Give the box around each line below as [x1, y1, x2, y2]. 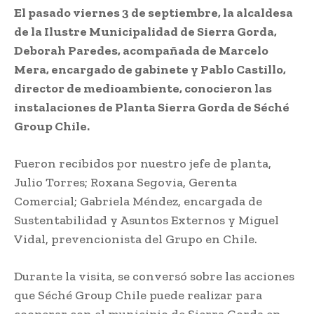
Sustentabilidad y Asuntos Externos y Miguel [14, 212, 279, 228]
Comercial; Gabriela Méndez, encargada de [14, 193, 262, 209]
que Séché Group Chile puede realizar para [14, 287, 262, 303]
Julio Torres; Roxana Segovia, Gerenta [14, 174, 237, 190]
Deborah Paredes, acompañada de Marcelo [14, 42, 268, 58]
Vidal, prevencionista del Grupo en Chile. [14, 231, 257, 247]
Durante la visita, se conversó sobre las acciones [14, 268, 294, 284]
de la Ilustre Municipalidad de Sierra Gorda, [14, 23, 277, 39]
